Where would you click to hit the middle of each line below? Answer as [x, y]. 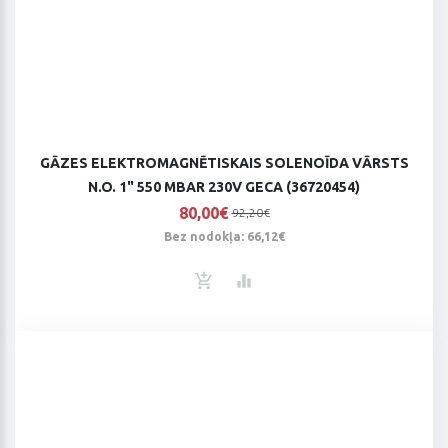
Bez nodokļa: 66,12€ [224, 237]
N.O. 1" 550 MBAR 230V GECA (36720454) [224, 187]
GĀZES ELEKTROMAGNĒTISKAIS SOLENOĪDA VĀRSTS [224, 163]
